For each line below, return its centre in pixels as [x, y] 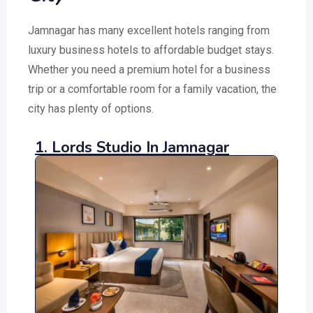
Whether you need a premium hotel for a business [149, 70]
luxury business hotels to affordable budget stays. [151, 50]
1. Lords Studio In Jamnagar [132, 147]
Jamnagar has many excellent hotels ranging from [149, 30]
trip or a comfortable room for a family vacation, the [152, 89]
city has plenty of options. [91, 109]
